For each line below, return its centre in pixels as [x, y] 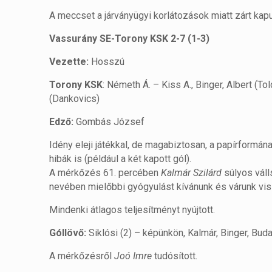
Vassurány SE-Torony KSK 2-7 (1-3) [130, 39]
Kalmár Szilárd [192, 173]
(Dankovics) [75, 99]
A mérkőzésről [82, 256]
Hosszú [107, 62]
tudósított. [175, 256]
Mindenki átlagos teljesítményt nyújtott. [132, 210]
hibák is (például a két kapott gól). [121, 159]
